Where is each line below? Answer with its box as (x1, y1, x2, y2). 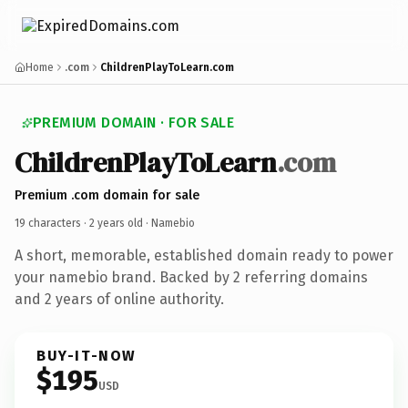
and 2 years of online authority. (15, 290, 224, 308)
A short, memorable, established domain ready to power (15, 246, 393, 264)
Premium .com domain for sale (15, 187, 199, 203)
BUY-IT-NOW (36, 346, 137, 364)
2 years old (89, 216, 143, 229)
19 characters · (15, 216, 89, 229)
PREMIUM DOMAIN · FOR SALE (33, 114, 234, 131)
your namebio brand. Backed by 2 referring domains (15, 268, 368, 286)
